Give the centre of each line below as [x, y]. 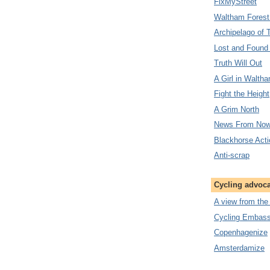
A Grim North [237, 109]
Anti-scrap [232, 155]
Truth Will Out [238, 63]
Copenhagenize [241, 233]
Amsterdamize [239, 248]
